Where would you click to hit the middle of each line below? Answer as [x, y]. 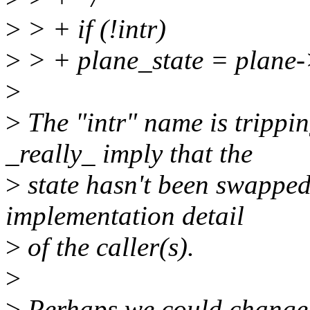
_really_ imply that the [129, 154]
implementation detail [125, 216]
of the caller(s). [108, 247]
